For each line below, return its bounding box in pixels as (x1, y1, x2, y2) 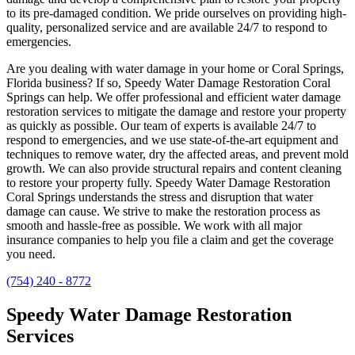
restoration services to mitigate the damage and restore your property (6, 105, 346, 119)
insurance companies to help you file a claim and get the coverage (6, 233, 334, 247)
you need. (6, 247, 55, 261)
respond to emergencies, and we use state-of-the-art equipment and (6, 133, 338, 147)
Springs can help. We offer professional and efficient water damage (6, 90, 341, 105)
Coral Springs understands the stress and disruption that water (6, 190, 313, 204)
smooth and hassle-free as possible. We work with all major (6, 219, 302, 233)
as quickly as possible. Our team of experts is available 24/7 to (6, 119, 316, 133)
